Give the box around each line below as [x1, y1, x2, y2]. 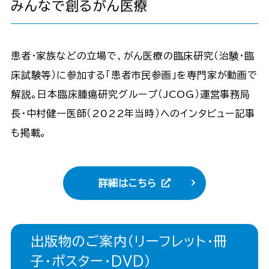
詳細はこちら [98, 178, 157, 188]
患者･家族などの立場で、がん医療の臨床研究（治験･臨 [10, 50, 255, 61]
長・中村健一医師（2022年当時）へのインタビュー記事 [10, 108, 255, 118]
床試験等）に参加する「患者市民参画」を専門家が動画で [10, 70, 258, 80]
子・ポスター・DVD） [30, 254, 152, 268]
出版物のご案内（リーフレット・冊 [30, 234, 228, 248]
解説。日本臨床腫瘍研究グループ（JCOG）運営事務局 [10, 89, 250, 99]
